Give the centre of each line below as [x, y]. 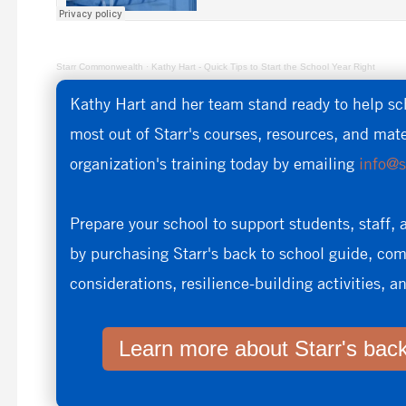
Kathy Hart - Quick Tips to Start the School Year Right [263, 67]
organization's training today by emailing [214, 164]
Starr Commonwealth [99, 67]
